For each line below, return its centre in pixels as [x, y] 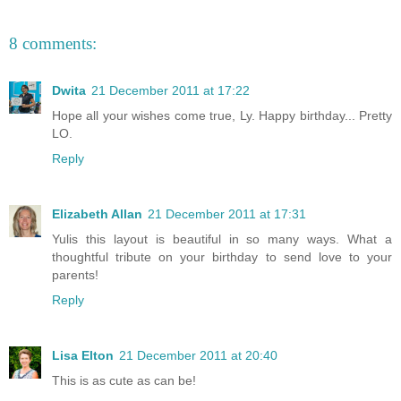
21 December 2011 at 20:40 [198, 355]
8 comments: [53, 44]
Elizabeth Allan [97, 213]
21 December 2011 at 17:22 [171, 90]
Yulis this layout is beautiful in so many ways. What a [222, 239]
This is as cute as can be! [124, 380]
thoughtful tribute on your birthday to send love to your [222, 256]
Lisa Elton [83, 355]
